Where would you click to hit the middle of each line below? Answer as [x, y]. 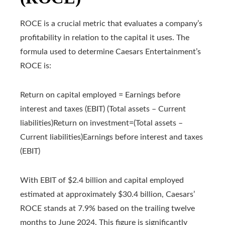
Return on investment [91, 123]
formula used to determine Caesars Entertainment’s [110, 52]
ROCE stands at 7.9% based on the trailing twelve [107, 209]
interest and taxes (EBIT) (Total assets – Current [103, 109]
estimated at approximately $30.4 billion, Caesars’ [107, 195]
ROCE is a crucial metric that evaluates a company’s [111, 24]
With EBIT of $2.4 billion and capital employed [102, 181]
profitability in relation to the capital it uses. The [105, 38]
